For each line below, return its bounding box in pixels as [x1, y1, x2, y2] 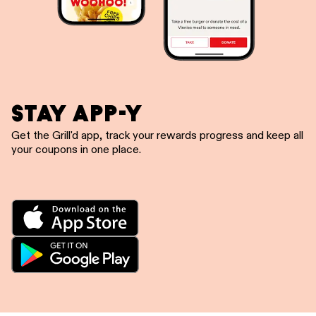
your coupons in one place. [11, 145, 141, 157]
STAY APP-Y [11, 98, 142, 130]
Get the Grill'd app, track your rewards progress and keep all [11, 130, 303, 142]
